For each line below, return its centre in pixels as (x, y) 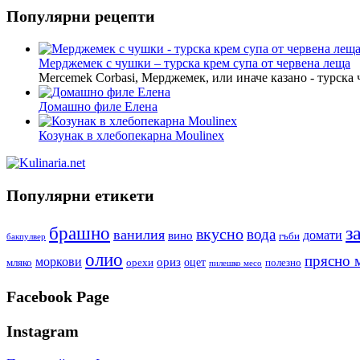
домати (323, 235)
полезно (283, 263)
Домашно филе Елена (98, 107)
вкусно (220, 234)
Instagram (43, 331)
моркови (59, 262)
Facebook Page (58, 297)
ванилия (139, 235)
